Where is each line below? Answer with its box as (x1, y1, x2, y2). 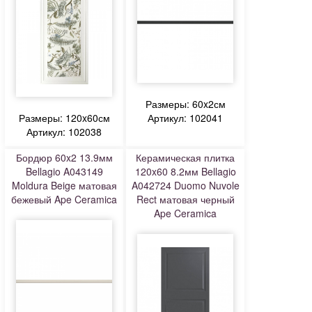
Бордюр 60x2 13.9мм (15, 150, 113, 164)
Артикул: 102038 (26, 125, 102, 139)
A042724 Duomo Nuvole (131, 178, 240, 192)
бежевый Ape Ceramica (11, 192, 117, 206)
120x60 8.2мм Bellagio (134, 164, 236, 178)
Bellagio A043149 (25, 164, 103, 178)
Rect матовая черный (136, 192, 235, 206)
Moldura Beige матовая (11, 178, 117, 192)
